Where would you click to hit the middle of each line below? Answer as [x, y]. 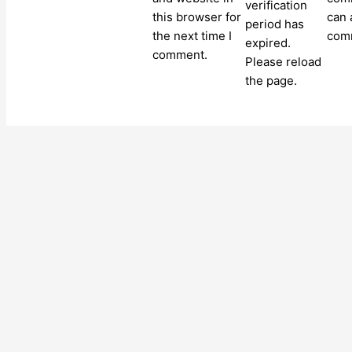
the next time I [192, 36]
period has [275, 24]
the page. [271, 81]
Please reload [284, 62]
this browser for [196, 17]
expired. [268, 43]
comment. [180, 55]
